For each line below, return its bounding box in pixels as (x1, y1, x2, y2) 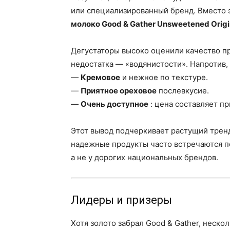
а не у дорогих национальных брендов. (71, 152, 218, 162)
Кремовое (81, 72, 120, 82)
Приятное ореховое (81, 86, 157, 95)
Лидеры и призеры (71, 194, 172, 206)
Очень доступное (81, 99, 148, 109)
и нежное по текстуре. (120, 72, 208, 82)
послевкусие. (157, 86, 209, 95)
